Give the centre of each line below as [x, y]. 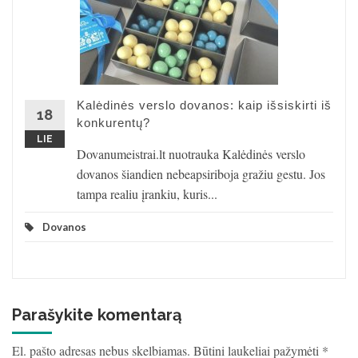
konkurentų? [113, 123]
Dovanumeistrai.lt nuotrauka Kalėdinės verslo [191, 154]
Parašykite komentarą [97, 315]
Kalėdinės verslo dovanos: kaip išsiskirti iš [204, 105]
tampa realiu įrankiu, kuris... [147, 194]
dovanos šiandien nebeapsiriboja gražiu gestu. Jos [201, 174]
